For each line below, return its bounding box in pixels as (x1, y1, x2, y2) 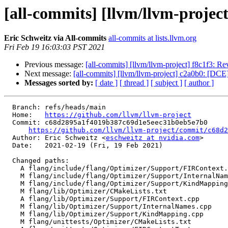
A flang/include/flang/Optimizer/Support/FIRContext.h (4, 164, 20, 173)
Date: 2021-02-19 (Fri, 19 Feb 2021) (4, 141, 12, 150)
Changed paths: (4, 157, 12, 165)
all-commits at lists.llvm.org (108, 34, 196, 43)
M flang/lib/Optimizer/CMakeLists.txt (4, 187, 20, 195)
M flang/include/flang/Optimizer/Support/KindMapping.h (4, 180, 20, 188)
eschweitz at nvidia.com (106, 134, 199, 142)
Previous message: (24, 60, 85, 69)
